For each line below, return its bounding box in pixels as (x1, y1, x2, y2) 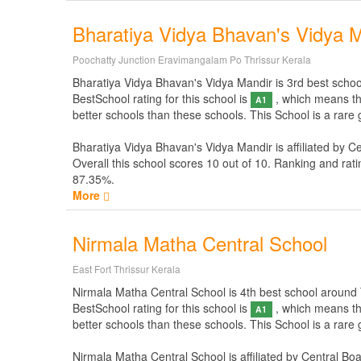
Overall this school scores (73, 155, 206, 171)
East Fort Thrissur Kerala (73, 262, 180, 276)
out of (219, 155, 255, 171)
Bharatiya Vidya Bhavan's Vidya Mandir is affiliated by (73, 139, 348, 155)
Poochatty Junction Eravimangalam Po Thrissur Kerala (73, 52, 311, 66)
